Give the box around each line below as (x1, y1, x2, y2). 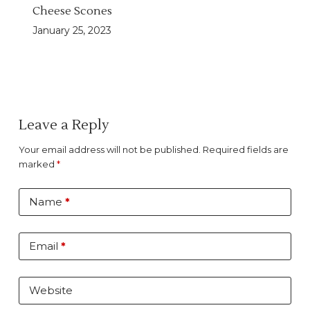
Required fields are (202, 144, 289, 156)
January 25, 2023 (32, 24, 111, 37)
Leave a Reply (18, 116, 109, 135)
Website (28, 284, 73, 298)
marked (18, 158, 57, 170)
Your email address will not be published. (18, 144, 201, 156)
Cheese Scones (32, 4, 112, 19)
